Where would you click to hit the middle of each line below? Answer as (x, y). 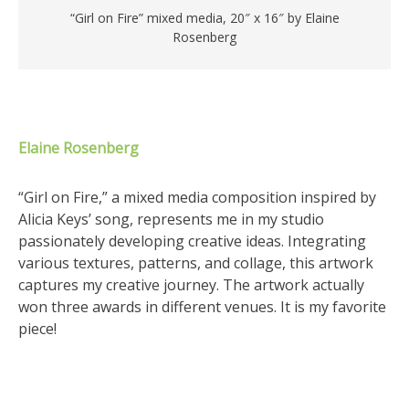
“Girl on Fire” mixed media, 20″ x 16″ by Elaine (204, 18)
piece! (37, 329)
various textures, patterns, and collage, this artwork (196, 263)
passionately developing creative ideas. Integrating (192, 241)
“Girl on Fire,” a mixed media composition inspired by (197, 197)
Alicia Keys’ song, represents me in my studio (171, 219)
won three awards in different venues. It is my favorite (202, 307)
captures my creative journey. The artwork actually (191, 285)
